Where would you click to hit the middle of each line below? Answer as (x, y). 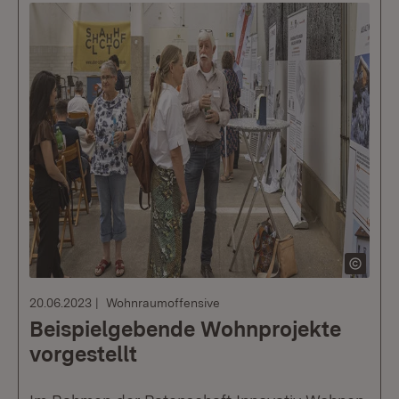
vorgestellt (83, 354)
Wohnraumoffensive (163, 303)
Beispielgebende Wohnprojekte (185, 329)
